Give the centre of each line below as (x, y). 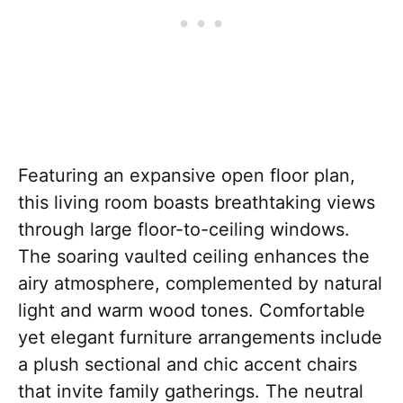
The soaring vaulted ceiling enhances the (194, 256)
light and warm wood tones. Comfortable (192, 310)
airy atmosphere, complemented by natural (200, 283)
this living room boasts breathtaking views (197, 202)
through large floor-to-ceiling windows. (184, 229)
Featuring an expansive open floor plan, (187, 175)
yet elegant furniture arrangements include (200, 337)
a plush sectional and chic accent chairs (188, 364)
